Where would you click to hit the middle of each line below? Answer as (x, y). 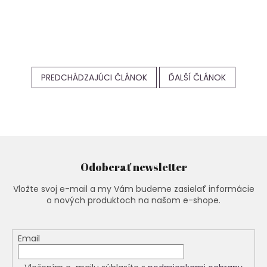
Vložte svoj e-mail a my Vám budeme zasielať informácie (133, 189)
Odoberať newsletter (133, 167)
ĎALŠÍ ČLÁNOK (197, 77)
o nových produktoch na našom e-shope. (133, 200)
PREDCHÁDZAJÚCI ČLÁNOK (94, 77)
